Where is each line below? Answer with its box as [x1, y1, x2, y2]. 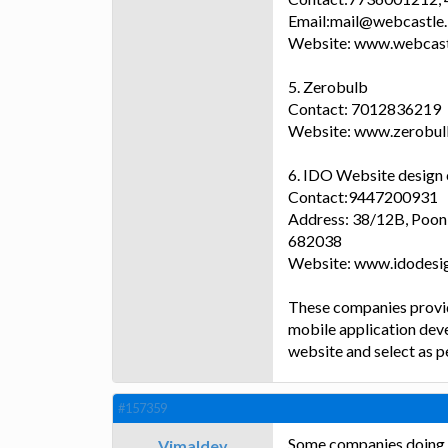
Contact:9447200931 [288, 187, 438, 207]
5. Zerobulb [288, 77, 368, 97]
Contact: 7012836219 [288, 99, 441, 119]
